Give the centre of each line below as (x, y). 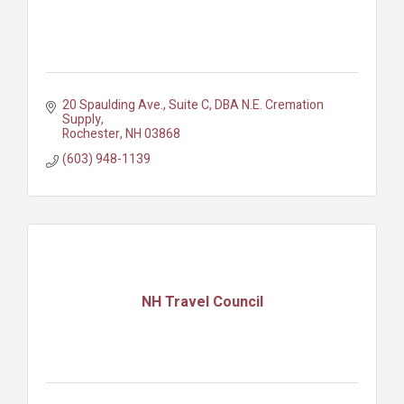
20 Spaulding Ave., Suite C (135, 105)
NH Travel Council (202, 303)
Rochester (91, 133)
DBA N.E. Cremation (269, 105)
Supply (81, 119)
